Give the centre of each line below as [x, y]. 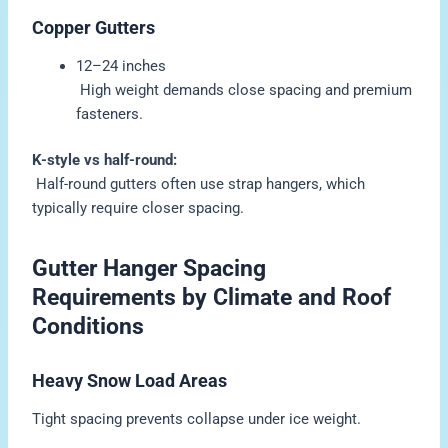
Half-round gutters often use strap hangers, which [199, 183]
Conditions [88, 327]
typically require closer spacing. [138, 207]
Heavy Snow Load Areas [130, 380]
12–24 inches [121, 66]
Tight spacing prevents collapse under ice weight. [197, 419]
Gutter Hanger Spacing [149, 269]
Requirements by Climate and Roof [212, 298]
